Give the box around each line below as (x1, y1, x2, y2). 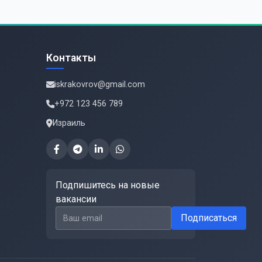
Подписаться (181, 212, 237, 224)
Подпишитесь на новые (56, 180, 160, 191)
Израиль (53, 118, 85, 129)
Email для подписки (55, 207, 139, 219)
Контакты (46, 52, 96, 64)
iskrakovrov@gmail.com (54, 80, 145, 90)
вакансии (56, 194, 96, 205)
